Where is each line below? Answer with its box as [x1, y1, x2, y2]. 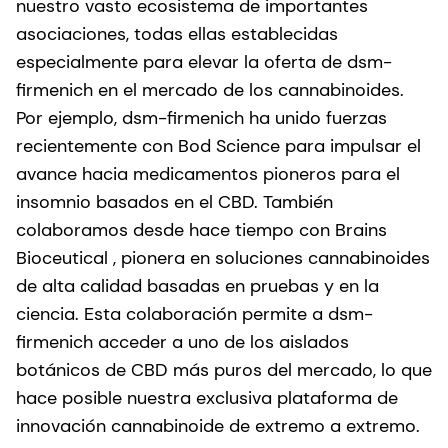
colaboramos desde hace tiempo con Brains [16, 217, 387, 242]
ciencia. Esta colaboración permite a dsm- [16, 301, 373, 326]
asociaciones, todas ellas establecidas [16, 21, 338, 46]
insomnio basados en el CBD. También [16, 189, 333, 214]
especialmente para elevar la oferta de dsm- [16, 49, 392, 74]
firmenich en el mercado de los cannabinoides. [16, 77, 404, 102]
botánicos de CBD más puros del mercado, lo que [16, 357, 432, 382]
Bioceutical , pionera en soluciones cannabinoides [16, 245, 430, 270]
